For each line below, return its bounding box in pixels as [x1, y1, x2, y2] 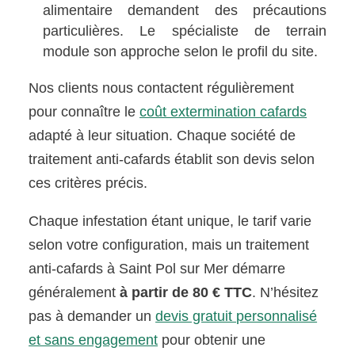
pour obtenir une [158, 331, 266, 348]
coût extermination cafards [139, 103, 307, 120]
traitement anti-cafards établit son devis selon [29, 151, 315, 167]
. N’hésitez [252, 284, 319, 300]
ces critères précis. [29, 174, 148, 191]
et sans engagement [29, 331, 158, 348]
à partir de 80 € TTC [120, 284, 253, 300]
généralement [29, 284, 120, 300]
